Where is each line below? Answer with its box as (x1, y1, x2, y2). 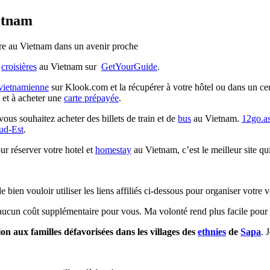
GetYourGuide (101, 61, 157, 72)
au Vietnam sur (37, 61, 101, 72)
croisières (1, 61, 37, 72)
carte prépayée (64, 93, 119, 104)
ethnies (198, 227, 226, 237)
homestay (95, 145, 131, 155)
